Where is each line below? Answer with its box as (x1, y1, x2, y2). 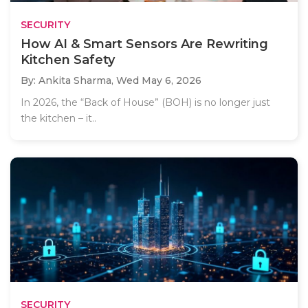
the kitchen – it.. (21, 111, 96, 124)
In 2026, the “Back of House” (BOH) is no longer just (21, 96, 270, 109)
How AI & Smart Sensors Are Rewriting (21, 36, 268, 52)
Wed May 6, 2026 (116, 74, 201, 87)
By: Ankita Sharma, (21, 74, 116, 87)
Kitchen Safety (21, 52, 115, 67)
